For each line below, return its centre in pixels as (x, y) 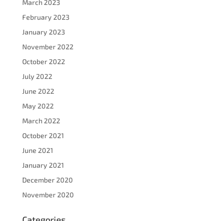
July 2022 (37, 76)
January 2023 (43, 32)
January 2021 (43, 165)
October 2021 (43, 135)
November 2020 (48, 194)
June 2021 (37, 150)
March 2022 (41, 120)
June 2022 (38, 91)
